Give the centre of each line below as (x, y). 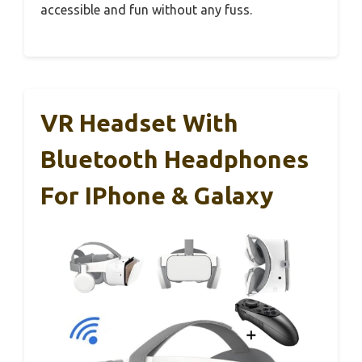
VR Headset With (139, 123)
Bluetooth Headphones (175, 160)
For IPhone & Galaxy (157, 196)
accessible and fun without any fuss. (146, 10)
